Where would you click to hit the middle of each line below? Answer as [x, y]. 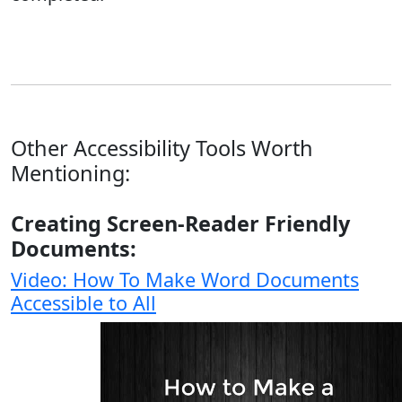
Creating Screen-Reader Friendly [180, 223]
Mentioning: [70, 173]
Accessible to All [83, 303]
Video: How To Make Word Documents [185, 280]
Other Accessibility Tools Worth [162, 148]
